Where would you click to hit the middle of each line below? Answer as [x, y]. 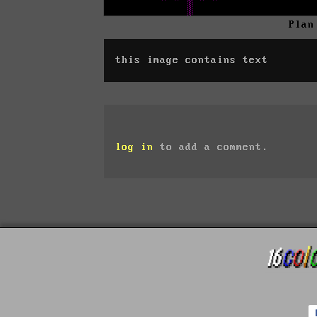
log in [134, 147]
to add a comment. [211, 147]
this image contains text [192, 60]
